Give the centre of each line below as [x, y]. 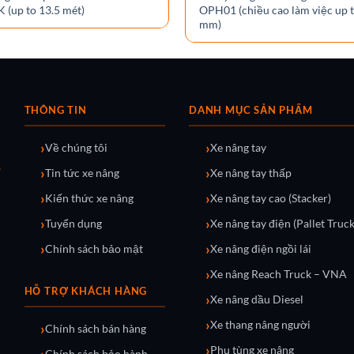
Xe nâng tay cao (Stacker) [270, 198]
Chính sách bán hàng [96, 328]
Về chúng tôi [77, 147]
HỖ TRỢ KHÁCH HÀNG [86, 290]
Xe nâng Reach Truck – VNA [278, 274]
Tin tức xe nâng [83, 173]
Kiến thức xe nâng [90, 198]
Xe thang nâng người [260, 324]
